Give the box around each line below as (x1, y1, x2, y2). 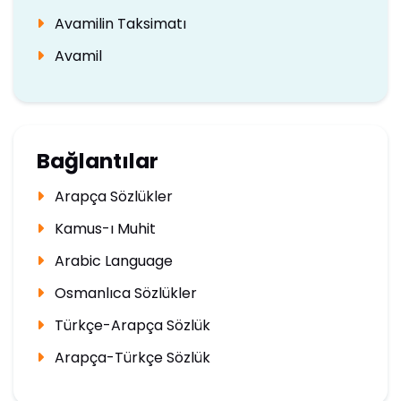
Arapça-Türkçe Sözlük (50, 347, 210, 369)
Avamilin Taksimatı (50, 13, 186, 34)
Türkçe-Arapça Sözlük (50, 315, 210, 337)
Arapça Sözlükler (50, 186, 173, 208)
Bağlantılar (36, 146, 158, 176)
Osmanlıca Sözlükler (50, 283, 197, 304)
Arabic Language (50, 251, 173, 272)
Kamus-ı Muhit (50, 218, 156, 240)
